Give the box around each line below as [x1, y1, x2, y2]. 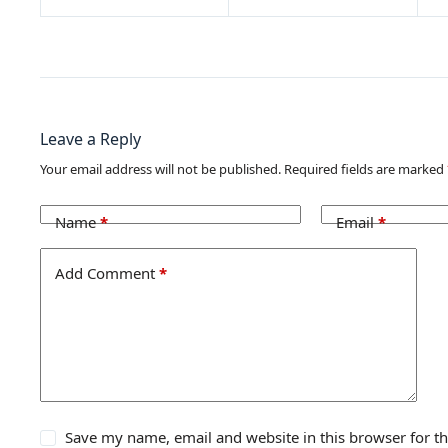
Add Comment [55, 262, 155, 283]
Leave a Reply [40, 127, 141, 150]
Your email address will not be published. [40, 159, 281, 178]
